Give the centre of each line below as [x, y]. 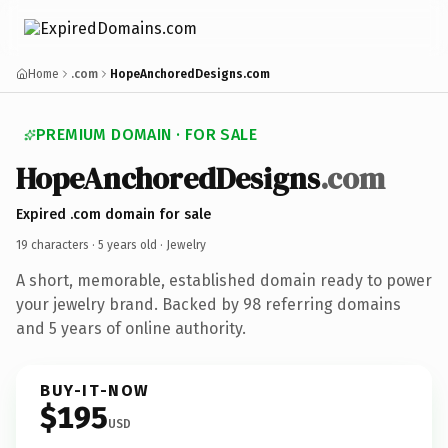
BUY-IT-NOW [95, 390]
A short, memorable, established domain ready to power [224, 280]
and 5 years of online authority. [131, 328]
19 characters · [57, 244]
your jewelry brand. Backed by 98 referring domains [208, 304]
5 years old [127, 244]
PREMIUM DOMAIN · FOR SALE [146, 134]
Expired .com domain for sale [113, 214]
